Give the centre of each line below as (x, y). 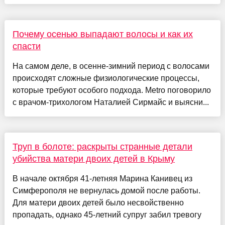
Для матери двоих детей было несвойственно (98, 202)
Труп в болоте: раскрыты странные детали (102, 146)
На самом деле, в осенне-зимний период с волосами (111, 66)
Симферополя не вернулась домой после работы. (106, 190)
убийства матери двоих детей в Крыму (93, 158)
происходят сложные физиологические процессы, (106, 78)
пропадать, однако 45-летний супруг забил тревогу (107, 214)
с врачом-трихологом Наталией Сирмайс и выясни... (110, 102)
